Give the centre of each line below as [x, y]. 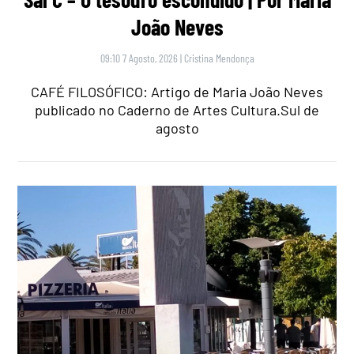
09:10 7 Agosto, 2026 [139, 58]
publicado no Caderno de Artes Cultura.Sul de [177, 110]
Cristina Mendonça [219, 58]
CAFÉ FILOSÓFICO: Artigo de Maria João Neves [177, 92]
